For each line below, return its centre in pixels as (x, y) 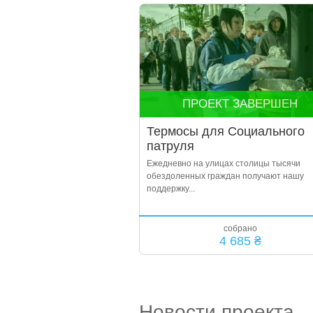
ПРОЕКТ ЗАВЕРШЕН (240, 104)
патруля (170, 146)
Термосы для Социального (225, 131)
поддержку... (170, 189)
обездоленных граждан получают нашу (225, 176)
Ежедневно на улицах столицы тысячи (223, 163)
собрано (240, 228)
